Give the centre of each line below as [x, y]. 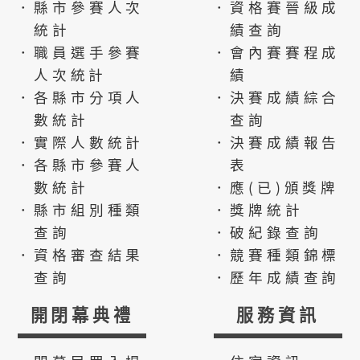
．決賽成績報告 [276, 141]
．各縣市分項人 [80, 96]
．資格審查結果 [80, 254]
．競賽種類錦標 [276, 254]
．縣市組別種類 [80, 209]
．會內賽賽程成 [276, 51]
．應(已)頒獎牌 [276, 186]
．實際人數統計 [80, 141]
